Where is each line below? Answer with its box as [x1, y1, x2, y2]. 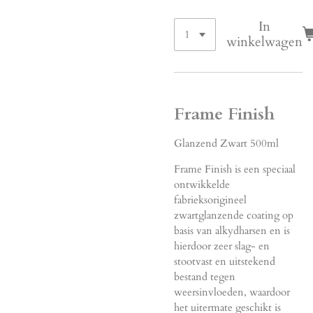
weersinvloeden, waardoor [174, 284, 290, 299]
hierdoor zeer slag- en [174, 238, 270, 253]
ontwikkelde [174, 177, 230, 191]
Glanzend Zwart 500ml [174, 136, 279, 150]
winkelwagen [226, 33, 303, 52]
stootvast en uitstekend [174, 254, 275, 268]
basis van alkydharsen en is [174, 223, 290, 238]
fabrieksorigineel [174, 192, 247, 207]
